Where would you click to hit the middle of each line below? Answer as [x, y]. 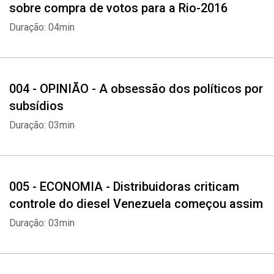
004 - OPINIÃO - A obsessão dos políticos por [136, 89]
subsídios [36, 106]
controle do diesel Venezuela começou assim [136, 204]
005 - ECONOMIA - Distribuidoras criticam [124, 187]
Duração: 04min [42, 27]
